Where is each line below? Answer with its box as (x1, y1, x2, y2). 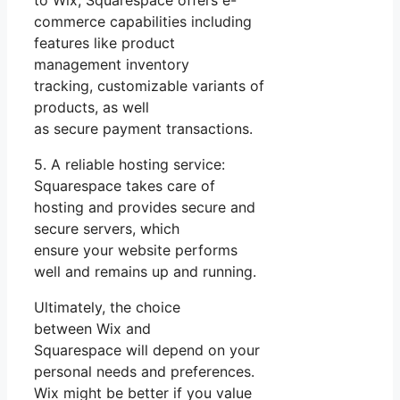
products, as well (34, 97, 149, 116)
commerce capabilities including (34, 12, 252, 30)
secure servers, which (34, 219, 179, 237)
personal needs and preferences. (34, 362, 254, 380)
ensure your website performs (34, 240, 237, 259)
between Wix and (34, 319, 151, 337)
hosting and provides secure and (34, 197, 255, 216)
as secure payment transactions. (34, 119, 253, 137)
